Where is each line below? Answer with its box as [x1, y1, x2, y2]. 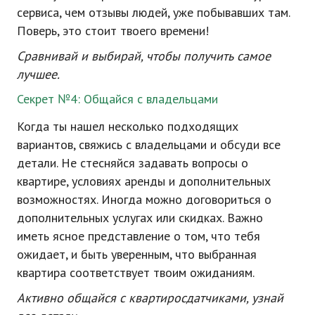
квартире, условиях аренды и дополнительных [17, 173, 271, 189]
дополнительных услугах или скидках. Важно [17, 210, 263, 226]
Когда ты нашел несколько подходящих [17, 118, 238, 134]
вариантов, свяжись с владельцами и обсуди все [17, 136, 281, 153]
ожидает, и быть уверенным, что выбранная [17, 246, 257, 262]
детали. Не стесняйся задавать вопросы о [17, 155, 248, 171]
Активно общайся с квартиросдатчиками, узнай [17, 290, 283, 306]
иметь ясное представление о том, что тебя [17, 228, 260, 244]
